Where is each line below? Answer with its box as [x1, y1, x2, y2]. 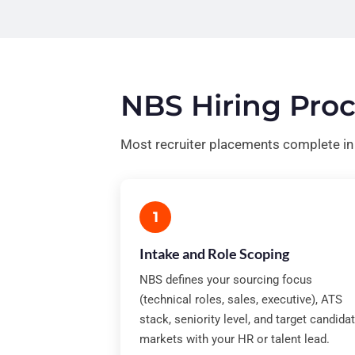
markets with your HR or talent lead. [139, 332, 330, 346]
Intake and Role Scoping [139, 245, 289, 262]
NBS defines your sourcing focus [139, 273, 312, 287]
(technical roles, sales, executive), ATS [139, 292, 342, 307]
